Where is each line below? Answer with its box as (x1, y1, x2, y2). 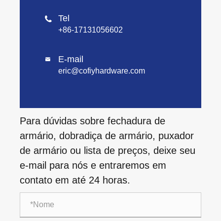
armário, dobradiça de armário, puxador (20, 130, 194, 141)
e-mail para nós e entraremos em (20, 159, 166, 171)
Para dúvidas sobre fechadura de (20, 115, 165, 126)
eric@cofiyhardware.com (58, 66, 145, 75)
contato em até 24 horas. (20, 174, 130, 185)
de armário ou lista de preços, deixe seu (20, 145, 195, 156)
